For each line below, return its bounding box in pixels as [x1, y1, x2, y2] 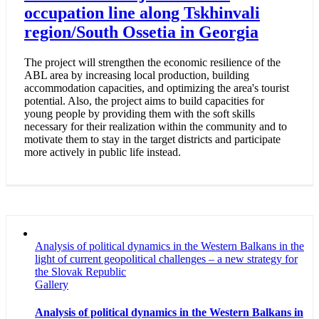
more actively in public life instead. [24, 145, 181, 158]
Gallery [35, 278, 68, 291]
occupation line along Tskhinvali [24, 3, 260, 22]
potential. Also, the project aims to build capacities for [24, 94, 264, 107]
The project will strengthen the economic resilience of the [24, 56, 281, 68]
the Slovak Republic [35, 265, 126, 278]
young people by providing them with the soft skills [24, 107, 255, 120]
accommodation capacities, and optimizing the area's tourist [24, 81, 289, 94]
